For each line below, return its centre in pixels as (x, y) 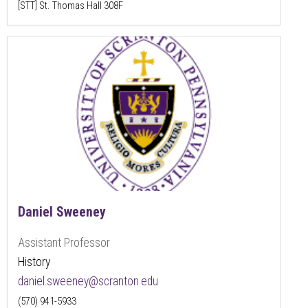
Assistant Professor (64, 242)
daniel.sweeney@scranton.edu (88, 281)
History (34, 262)
